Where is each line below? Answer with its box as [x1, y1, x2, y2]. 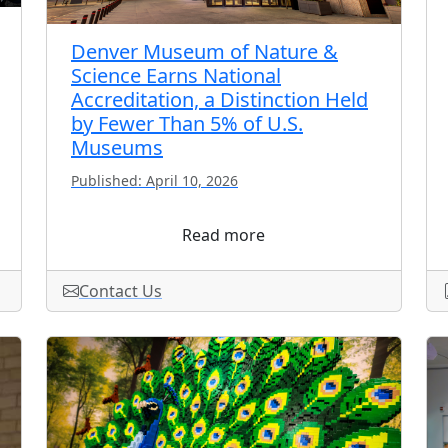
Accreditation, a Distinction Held [71, 85, 368, 113]
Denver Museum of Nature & [71, 37, 338, 65]
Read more [182, 223, 266, 246]
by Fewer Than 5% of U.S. [71, 109, 303, 137]
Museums [71, 133, 163, 161]
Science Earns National [71, 61, 281, 89]
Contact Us [79, 279, 162, 302]
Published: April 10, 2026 [71, 170, 238, 190]
